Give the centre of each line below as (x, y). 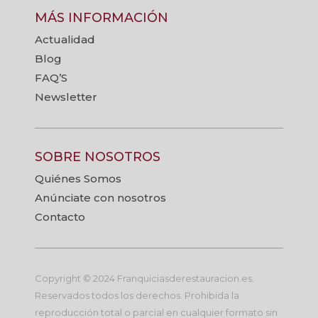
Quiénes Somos (78, 178)
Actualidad (65, 39)
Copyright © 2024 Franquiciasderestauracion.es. (144, 278)
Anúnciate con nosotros (100, 197)
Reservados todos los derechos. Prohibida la (137, 295)
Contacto (60, 216)
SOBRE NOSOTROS (98, 157)
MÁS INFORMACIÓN (102, 17)
